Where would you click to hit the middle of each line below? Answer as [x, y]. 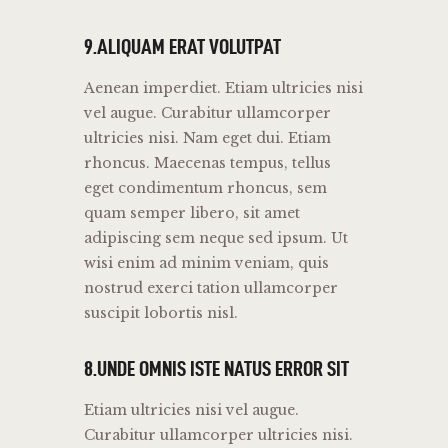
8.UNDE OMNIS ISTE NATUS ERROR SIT [216, 368]
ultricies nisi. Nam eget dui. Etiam [207, 138]
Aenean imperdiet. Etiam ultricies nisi [223, 88]
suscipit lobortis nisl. [161, 313]
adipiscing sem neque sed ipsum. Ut [216, 238]
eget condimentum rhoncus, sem [205, 188]
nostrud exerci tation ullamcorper [211, 288]
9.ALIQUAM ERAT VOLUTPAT [182, 46]
